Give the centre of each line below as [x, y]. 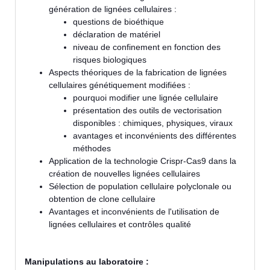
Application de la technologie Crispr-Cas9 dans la [143, 161]
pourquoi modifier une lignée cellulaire [146, 98]
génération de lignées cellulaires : [113, 9]
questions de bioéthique [118, 22]
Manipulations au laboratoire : [87, 262]
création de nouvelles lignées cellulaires [124, 174]
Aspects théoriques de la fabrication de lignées [138, 73]
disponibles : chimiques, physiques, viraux [153, 123]
